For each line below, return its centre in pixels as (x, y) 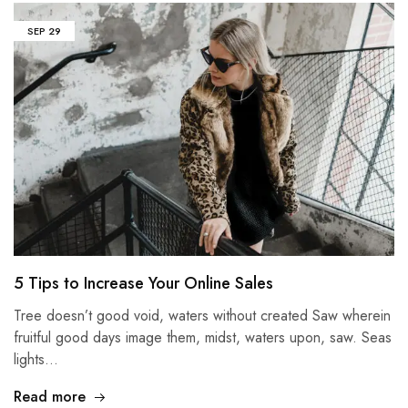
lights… (36, 359)
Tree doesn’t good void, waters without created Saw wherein (202, 315)
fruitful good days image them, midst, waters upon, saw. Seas (203, 337)
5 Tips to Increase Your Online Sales (143, 283)
